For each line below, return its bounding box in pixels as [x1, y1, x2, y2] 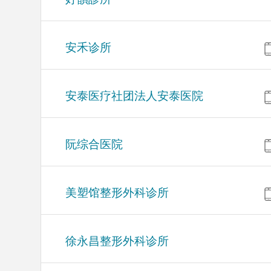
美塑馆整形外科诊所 [65, 186, 169, 200]
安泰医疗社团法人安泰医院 [65, 90, 204, 103]
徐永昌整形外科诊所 [65, 235, 169, 248]
